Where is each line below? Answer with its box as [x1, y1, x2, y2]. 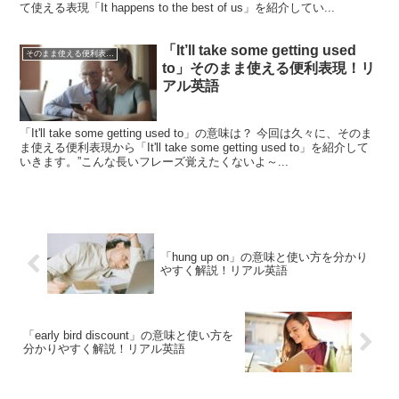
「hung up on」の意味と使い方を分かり [159, 250, 368, 265]
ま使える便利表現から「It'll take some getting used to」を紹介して [20, 141, 370, 155]
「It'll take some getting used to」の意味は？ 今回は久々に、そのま [20, 126, 373, 141]
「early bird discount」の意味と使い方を [23, 329, 233, 343]
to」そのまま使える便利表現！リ [162, 61, 376, 77]
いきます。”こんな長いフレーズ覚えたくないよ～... [20, 155, 289, 169]
